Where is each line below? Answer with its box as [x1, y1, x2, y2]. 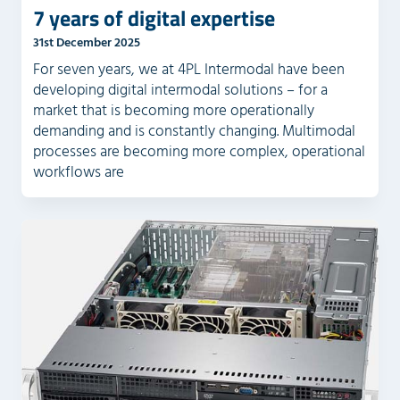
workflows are [32, 160, 124, 186]
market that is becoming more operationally [32, 98, 314, 124]
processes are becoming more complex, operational [32, 139, 365, 165]
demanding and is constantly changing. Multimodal [32, 119, 355, 145]
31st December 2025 [32, 32, 140, 54]
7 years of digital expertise [32, 2, 275, 35]
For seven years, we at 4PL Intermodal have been [32, 57, 345, 83]
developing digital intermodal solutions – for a [32, 78, 328, 104]
